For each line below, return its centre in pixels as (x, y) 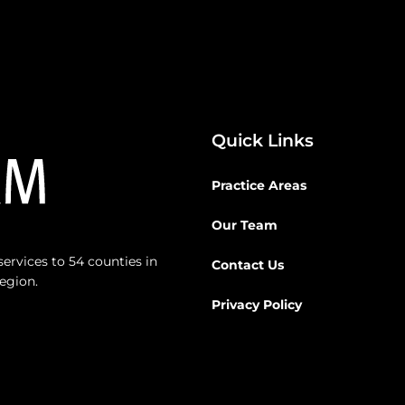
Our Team (245, 226)
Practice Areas (259, 186)
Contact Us (248, 265)
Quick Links (263, 141)
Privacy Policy (257, 305)
